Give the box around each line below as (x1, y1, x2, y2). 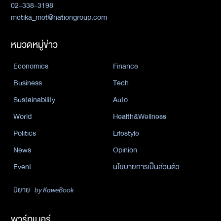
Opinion (113, 144, 137, 157)
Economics (13, 60, 48, 73)
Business (13, 76, 42, 90)
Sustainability (13, 93, 55, 107)
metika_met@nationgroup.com (11, 11, 107, 24)
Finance (113, 60, 138, 73)
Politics (13, 127, 36, 140)
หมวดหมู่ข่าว (11, 37, 58, 53)
